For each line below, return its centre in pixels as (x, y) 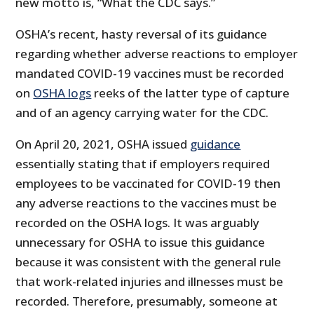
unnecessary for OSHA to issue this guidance (141, 242)
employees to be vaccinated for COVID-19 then (148, 183)
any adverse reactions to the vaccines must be (146, 203)
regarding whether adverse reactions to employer (157, 53)
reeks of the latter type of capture (191, 93)
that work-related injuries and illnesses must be (150, 281)
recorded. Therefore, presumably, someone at (147, 301)
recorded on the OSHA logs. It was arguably (138, 222)
